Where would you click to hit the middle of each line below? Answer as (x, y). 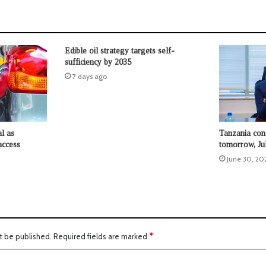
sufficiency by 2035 (98, 62)
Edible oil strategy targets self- (119, 50)
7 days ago (89, 76)
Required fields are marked (101, 237)
